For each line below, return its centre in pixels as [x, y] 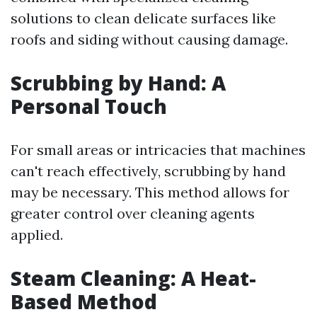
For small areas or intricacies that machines [158, 150]
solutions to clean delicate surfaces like [143, 18]
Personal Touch [89, 106]
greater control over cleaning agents [133, 213]
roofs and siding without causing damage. [149, 39]
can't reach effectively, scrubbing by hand [148, 171]
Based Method [84, 301]
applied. [37, 235]
